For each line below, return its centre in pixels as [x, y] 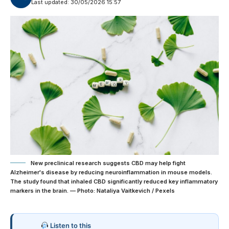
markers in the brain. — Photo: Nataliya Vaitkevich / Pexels [93, 190]
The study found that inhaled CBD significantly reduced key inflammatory [114, 181]
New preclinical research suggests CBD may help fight [108, 163]
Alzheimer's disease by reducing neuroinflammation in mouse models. [111, 172]
